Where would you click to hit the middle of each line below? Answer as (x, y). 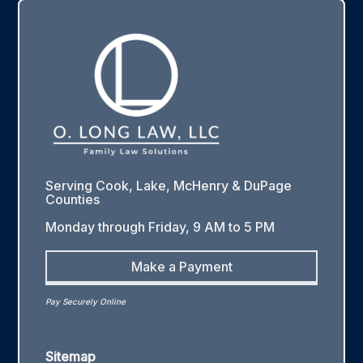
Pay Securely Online (86, 302)
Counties (73, 200)
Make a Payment (181, 267)
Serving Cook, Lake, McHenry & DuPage (169, 186)
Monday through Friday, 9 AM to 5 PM (160, 227)
